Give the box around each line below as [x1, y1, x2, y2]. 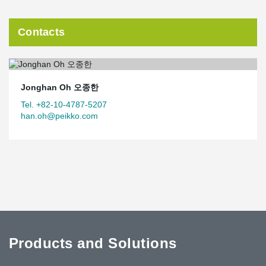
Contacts [18, 26, 65, 38]
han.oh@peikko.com [21, 110, 98, 121]
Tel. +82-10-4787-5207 [21, 99, 107, 109]
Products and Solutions [9, 235, 177, 251]
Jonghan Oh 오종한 [21, 82, 99, 92]
